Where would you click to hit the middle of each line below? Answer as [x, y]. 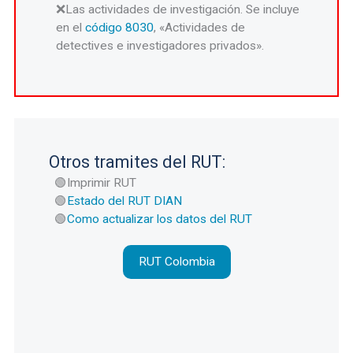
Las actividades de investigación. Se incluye [183, 10]
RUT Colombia [176, 262]
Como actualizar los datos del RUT [160, 219]
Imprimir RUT [102, 183]
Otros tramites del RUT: [137, 162]
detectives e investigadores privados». [160, 46]
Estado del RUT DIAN [125, 201]
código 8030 [120, 28]
